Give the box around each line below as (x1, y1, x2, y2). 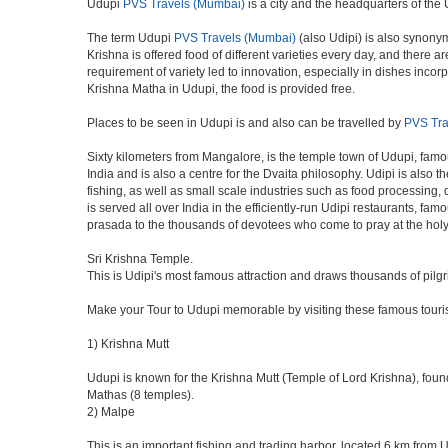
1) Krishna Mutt (87, 337, 169, 351)
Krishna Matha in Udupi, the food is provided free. (87, 82, 355, 96)
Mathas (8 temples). (87, 388, 194, 402)
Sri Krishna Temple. (87, 252, 193, 266)
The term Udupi (87, 31, 174, 45)
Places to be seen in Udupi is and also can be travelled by (87, 116, 404, 130)
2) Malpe (87, 405, 135, 419)
